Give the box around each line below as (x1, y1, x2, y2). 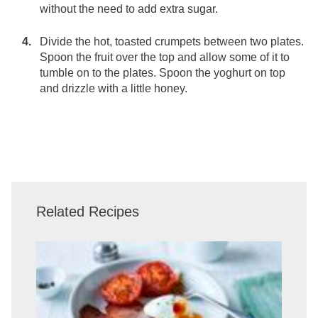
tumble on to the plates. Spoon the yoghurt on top (40, 66, 285, 79)
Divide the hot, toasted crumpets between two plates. (40, 35, 304, 48)
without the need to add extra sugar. (40, 2, 218, 15)
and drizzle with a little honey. (40, 82, 187, 94)
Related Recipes (35, 203, 139, 219)
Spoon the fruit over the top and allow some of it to (40, 50, 290, 63)
